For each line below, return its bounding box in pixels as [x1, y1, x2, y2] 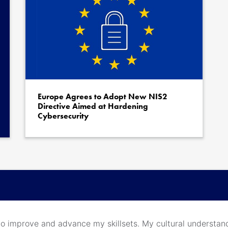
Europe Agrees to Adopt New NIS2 [37, 91, 167, 102]
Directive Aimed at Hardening [37, 101, 148, 111]
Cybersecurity [37, 110, 89, 121]
